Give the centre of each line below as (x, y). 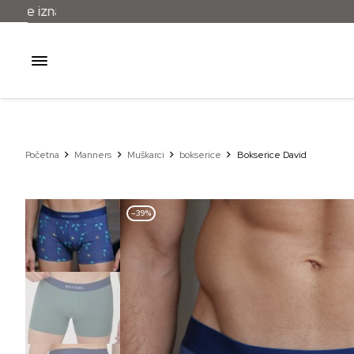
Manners (93, 155)
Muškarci (145, 155)
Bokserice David (271, 155)
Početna (42, 155)
